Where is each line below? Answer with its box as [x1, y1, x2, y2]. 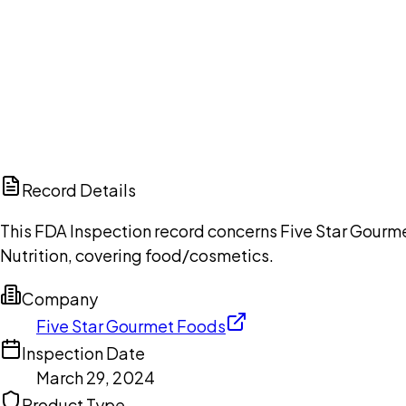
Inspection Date [22, 343, 145, 364]
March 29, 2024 [36, 367, 155, 389]
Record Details [22, 179, 136, 201]
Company [22, 288, 98, 310]
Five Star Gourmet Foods [36, 315, 226, 337]
